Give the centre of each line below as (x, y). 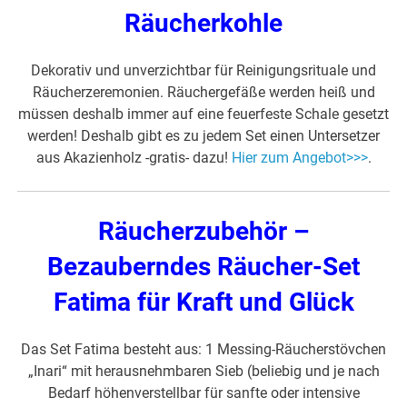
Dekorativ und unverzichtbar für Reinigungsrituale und (203, 71)
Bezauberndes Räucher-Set (203, 267)
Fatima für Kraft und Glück (203, 303)
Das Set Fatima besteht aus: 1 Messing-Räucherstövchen (203, 350)
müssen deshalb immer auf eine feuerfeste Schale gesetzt (203, 114)
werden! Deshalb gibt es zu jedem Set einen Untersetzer (203, 136)
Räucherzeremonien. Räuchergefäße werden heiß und (203, 93)
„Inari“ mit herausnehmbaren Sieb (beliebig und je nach (203, 372)
